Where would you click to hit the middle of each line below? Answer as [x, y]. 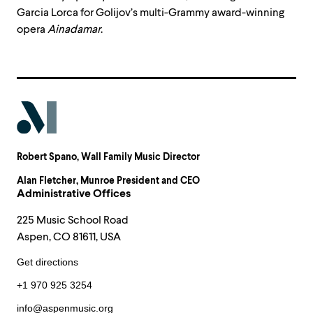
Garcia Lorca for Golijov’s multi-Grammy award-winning [151, 13]
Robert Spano [47, 157]
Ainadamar [74, 29]
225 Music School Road [73, 220]
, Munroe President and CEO [138, 181]
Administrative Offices [74, 194]
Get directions [48, 262]
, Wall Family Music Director [138, 157]
